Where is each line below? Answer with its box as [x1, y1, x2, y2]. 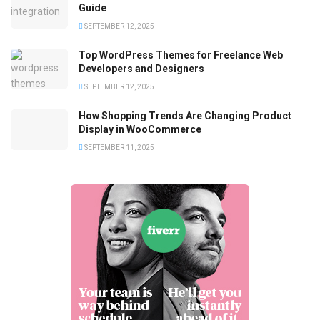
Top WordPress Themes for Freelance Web [79, 49, 283, 61]
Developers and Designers [79, 63, 204, 75]
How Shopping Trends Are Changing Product [79, 110, 291, 122]
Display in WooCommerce [79, 124, 201, 136]
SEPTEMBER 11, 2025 [83, 144, 154, 152]
